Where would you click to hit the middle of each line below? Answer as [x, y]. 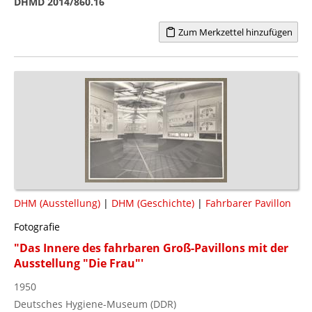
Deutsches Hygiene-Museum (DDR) [95, 304]
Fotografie [37, 226]
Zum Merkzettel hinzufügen [234, 32]
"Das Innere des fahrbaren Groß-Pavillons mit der [151, 248]
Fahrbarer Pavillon [248, 203]
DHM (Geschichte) [153, 203]
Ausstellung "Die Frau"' [79, 263]
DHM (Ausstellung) [57, 203]
